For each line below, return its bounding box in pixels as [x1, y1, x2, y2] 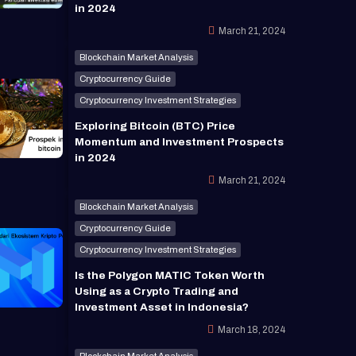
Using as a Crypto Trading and [74, 284, 238, 297]
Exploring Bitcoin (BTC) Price [74, 119, 235, 132]
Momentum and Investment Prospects [74, 135, 284, 148]
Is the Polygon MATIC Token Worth [74, 269, 265, 281]
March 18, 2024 [217, 324, 285, 335]
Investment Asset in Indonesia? [74, 300, 249, 313]
